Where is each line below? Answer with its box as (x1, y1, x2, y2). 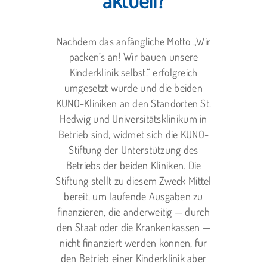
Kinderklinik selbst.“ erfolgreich (69, 66, 198, 79)
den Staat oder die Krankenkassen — (56, 221, 211, 234)
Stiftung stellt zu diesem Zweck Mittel (55, 174, 212, 187)
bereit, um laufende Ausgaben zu (64, 190, 203, 203)
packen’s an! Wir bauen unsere (69, 50, 198, 63)
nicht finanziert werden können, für (60, 236, 207, 249)
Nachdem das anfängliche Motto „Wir (56, 35, 211, 48)
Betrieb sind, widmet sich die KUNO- (58, 128, 209, 141)
